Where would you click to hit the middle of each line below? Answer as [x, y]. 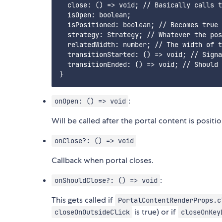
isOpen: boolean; [95, 15]
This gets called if [83, 200]
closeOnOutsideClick [92, 212]
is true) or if [155, 212]
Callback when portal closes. [103, 161]
